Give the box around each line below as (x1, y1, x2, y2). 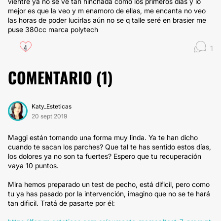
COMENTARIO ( (8, 66, 102, 89)
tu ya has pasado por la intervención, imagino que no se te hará (8, 189, 210, 198)
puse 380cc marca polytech (8, 25, 98, 34)
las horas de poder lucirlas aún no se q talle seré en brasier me (8, 16, 206, 24)
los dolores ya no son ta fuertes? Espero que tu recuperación (8, 152, 201, 160)
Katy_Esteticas (32, 103, 72, 110)
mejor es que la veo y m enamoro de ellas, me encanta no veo (8, 6, 206, 15)
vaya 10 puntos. (8, 161, 59, 170)
